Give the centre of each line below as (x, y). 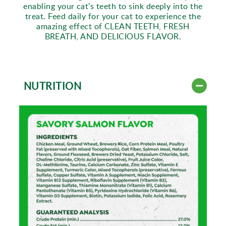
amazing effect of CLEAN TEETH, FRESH (113, 26)
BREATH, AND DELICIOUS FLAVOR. (113, 36)
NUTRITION (53, 86)
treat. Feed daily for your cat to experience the (113, 16)
